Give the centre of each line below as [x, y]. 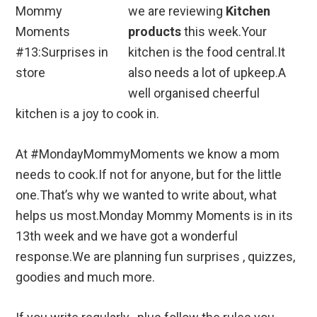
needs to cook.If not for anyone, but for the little [149, 174]
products [155, 31]
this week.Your [224, 31]
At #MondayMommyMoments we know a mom [148, 154]
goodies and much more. [86, 277]
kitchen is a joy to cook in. [88, 113]
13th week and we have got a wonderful [127, 236]
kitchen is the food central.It [207, 52]
